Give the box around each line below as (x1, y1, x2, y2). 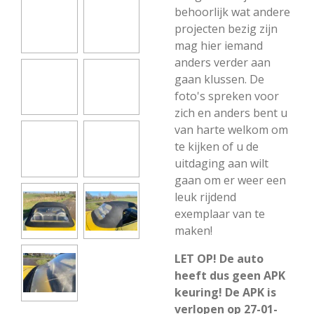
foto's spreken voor (175, 88, 279, 104)
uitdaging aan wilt (175, 156, 268, 171)
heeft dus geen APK (175, 268, 285, 283)
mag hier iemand (175, 38, 263, 53)
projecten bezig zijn (175, 21, 278, 36)
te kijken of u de (175, 139, 259, 154)
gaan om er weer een (175, 172, 286, 188)
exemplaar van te (175, 206, 265, 221)
